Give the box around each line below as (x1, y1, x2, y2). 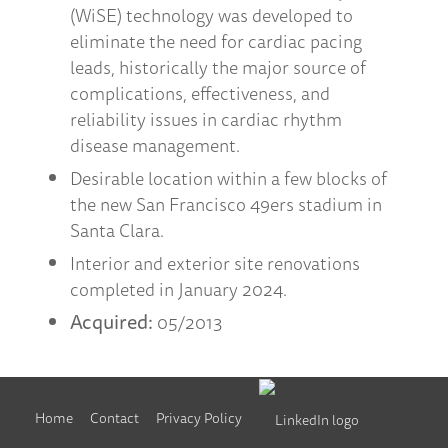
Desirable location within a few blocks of (70, 164, 387, 193)
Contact (90, 407, 139, 430)
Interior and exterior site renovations (70, 249, 360, 278)
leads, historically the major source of (70, 53, 366, 82)
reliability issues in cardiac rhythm (70, 105, 342, 134)
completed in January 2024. (70, 275, 287, 304)
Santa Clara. (70, 216, 164, 245)
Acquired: (70, 306, 153, 338)
